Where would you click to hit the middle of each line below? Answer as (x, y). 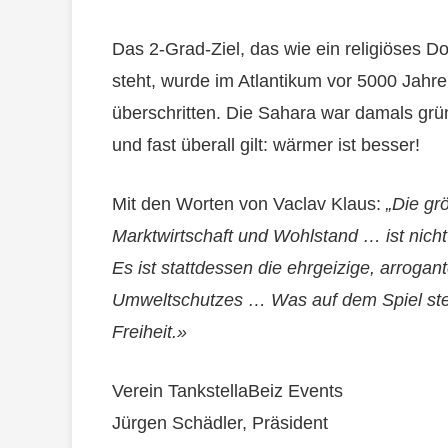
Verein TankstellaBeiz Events (227, 391)
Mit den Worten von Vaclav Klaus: (249, 204)
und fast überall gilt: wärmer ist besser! (268, 145)
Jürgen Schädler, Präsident (220, 423)
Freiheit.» (149, 332)
